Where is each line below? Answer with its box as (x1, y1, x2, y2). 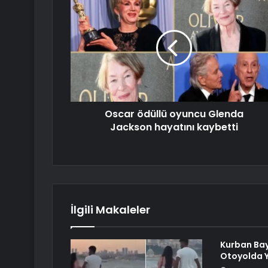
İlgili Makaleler (71, 202, 150, 218)
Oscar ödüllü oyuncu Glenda (104, 107, 243, 121)
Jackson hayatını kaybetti (109, 120, 238, 135)
